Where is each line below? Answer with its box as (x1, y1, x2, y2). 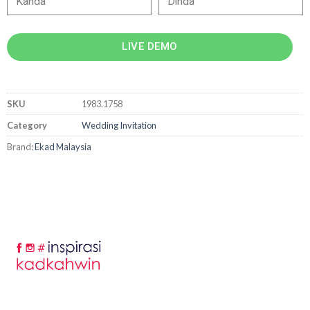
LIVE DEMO (122, 40, 178, 53)
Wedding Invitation (82, 119, 156, 131)
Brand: (7, 140, 35, 152)
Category (7, 119, 47, 131)
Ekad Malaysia (35, 140, 91, 152)
